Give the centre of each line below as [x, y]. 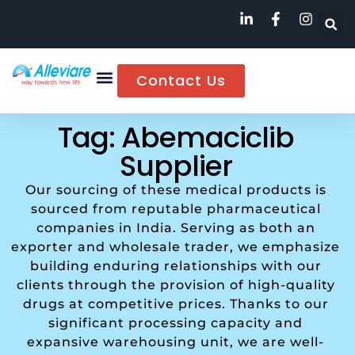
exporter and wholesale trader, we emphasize [176, 247]
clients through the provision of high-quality [176, 285]
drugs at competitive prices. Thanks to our [176, 304]
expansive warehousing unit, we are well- [176, 342]
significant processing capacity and [176, 323]
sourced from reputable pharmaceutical [176, 209]
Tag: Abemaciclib [176, 138]
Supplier [176, 166]
